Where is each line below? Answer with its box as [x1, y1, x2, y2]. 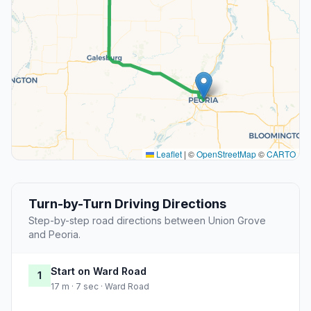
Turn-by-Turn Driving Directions [28, 196, 226, 212]
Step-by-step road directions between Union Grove [28, 215, 266, 227]
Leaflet [154, 148, 182, 160]
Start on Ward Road [51, 265, 146, 278]
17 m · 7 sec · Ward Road [51, 281, 149, 292]
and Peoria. [28, 228, 81, 241]
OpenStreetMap [196, 148, 256, 160]
